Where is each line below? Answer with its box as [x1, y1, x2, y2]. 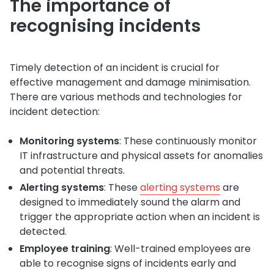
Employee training [20, 241, 110, 256]
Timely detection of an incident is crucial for [10, 60, 220, 75]
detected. [20, 224, 67, 239]
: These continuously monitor [119, 133, 257, 148]
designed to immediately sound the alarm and [20, 194, 240, 209]
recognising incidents [10, 13, 201, 38]
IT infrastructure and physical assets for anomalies [20, 148, 263, 163]
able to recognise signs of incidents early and [20, 256, 236, 270]
